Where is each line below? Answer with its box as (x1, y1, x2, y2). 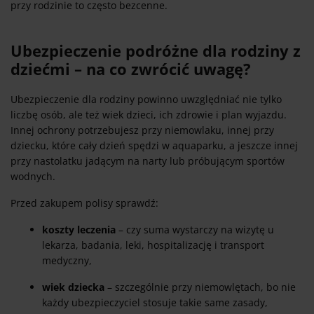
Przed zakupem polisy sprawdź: (11, 196, 158, 210)
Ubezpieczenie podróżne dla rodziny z (11, 40, 301, 62)
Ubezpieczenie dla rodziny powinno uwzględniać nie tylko (11, 93, 282, 107)
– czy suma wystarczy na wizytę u (116, 223, 274, 237)
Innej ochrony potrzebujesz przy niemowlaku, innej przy (11, 123, 274, 137)
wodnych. (11, 170, 55, 184)
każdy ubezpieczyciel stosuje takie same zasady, (42, 296, 268, 310)
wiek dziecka (42, 280, 104, 294)
